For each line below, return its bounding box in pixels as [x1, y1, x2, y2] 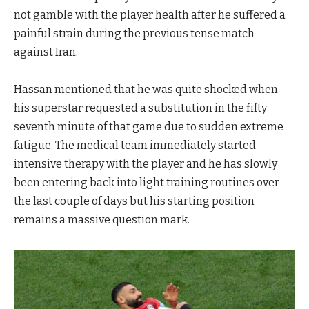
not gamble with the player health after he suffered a [14, 8, 286, 22]
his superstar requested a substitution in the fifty [14, 101, 267, 115]
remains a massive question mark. [14, 213, 190, 227]
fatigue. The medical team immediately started [14, 139, 256, 152]
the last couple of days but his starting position [14, 195, 255, 208]
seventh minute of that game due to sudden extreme [14, 120, 283, 134]
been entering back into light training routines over [14, 176, 279, 190]
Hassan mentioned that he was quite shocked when [14, 83, 278, 97]
